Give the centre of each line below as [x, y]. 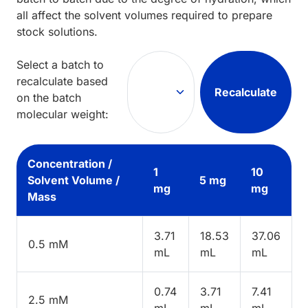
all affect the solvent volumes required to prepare [144, 15]
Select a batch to [60, 64]
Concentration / [70, 163]
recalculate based [62, 81]
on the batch [49, 97]
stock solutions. [57, 31]
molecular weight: [63, 114]
